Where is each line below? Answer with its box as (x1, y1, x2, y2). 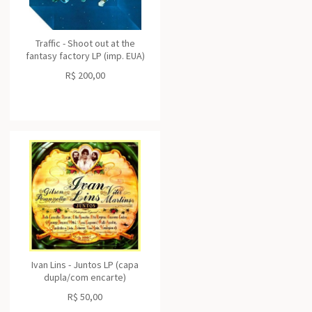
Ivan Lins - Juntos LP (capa (31, 258, 139, 271)
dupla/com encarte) (44, 271, 126, 283)
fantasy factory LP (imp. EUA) (25, 49, 145, 62)
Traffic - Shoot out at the (35, 37, 135, 49)
